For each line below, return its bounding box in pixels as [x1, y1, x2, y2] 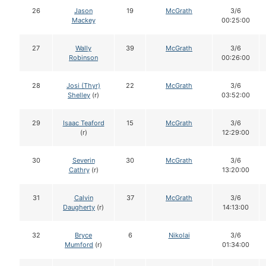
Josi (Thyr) [66, 81, 100, 90]
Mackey [71, 16, 96, 25]
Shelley [68, 91, 90, 100]
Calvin [74, 194, 93, 202]
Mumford [65, 240, 93, 249]
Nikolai [168, 231, 190, 240]
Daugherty [63, 203, 95, 212]
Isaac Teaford [62, 119, 104, 128]
